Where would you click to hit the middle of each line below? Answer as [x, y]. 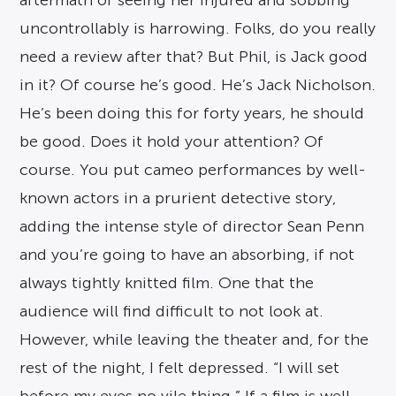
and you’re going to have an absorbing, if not [187, 255]
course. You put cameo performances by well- [193, 170]
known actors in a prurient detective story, [178, 198]
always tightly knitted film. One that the [167, 283]
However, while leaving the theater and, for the [194, 340]
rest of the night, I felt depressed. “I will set [180, 368]
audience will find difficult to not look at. [172, 312]
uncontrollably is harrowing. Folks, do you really [198, 29]
